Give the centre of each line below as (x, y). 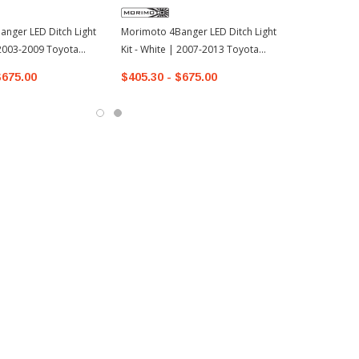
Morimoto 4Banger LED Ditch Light (199, 32)
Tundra (137, 67)
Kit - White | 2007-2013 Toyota (190, 49)
